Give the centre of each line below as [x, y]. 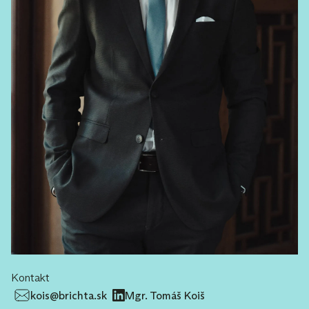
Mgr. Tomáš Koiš [165, 295]
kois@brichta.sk [69, 295]
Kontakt [30, 278]
